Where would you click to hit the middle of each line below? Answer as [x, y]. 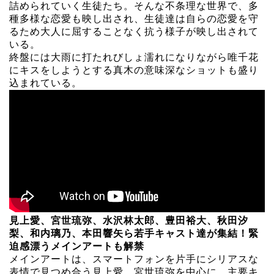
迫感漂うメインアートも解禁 [77, 246]
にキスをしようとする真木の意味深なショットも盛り [134, 70]
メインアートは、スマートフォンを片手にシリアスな [134, 259]
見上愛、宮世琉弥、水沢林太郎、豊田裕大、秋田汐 [129, 220]
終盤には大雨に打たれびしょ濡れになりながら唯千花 [134, 57]
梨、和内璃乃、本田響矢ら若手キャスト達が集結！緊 [134, 233]
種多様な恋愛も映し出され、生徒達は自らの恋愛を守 [134, 18]
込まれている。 [46, 83]
